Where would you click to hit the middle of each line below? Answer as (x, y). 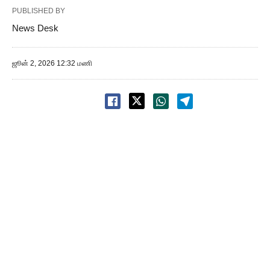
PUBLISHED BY (39, 11)
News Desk (35, 28)
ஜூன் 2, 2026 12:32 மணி (52, 63)
